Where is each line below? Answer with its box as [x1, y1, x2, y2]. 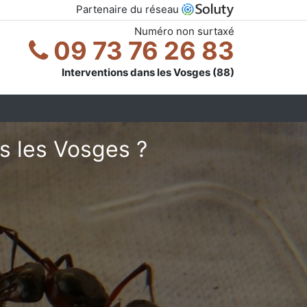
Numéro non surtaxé [134, 24, 234, 38]
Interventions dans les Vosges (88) [62, 65, 234, 79]
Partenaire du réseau [76, 3, 182, 16]
